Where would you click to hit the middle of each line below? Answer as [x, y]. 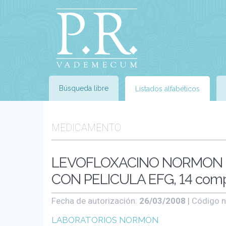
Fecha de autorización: [95, 201]
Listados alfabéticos [167, 89]
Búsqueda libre [84, 88]
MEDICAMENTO [86, 128]
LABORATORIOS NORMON [105, 220]
